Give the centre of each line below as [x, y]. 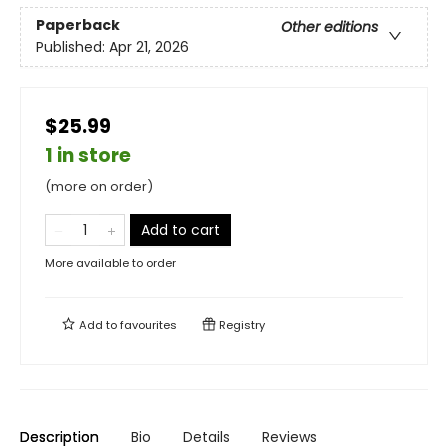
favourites [148, 325]
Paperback [78, 25]
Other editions [329, 27]
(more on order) [99, 186]
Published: [72, 47]
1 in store [88, 155]
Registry [240, 325]
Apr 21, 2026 [149, 47]
